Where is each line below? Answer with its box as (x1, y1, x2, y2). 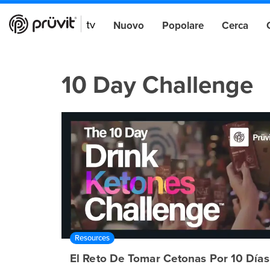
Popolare (162, 19, 204, 32)
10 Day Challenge (61, 70, 253, 99)
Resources (75, 233, 110, 243)
